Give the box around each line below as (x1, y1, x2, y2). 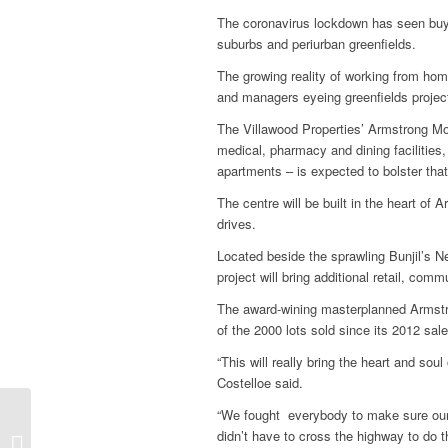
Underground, (35, 412, 112, 431)
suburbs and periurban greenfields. (217, 34, 416, 54)
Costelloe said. (217, 373, 303, 393)
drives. (217, 214, 256, 234)
